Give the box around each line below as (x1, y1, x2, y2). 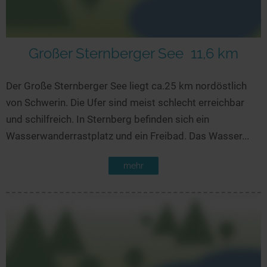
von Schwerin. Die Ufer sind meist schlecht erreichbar (6, 96, 244, 108)
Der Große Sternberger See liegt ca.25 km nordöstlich (6, 79, 247, 92)
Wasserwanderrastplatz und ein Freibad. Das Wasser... (6, 129, 249, 142)
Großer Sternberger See (29, 44, 184, 62)
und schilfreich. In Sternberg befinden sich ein (6, 113, 209, 125)
